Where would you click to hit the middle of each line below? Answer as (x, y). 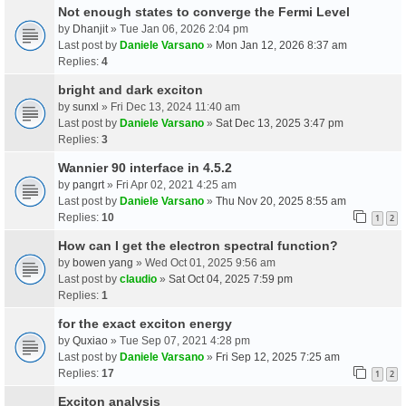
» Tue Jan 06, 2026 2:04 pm (178, 29)
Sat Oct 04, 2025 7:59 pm (231, 279)
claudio (138, 279)
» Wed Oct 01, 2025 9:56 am (204, 262)
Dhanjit (90, 29)
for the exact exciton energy (145, 323)
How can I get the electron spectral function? (198, 245)
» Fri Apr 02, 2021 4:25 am (170, 184)
